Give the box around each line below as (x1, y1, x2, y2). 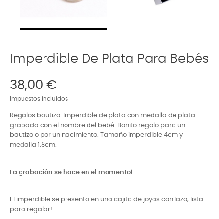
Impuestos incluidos (10, 96, 68, 102)
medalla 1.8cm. (10, 141, 57, 148)
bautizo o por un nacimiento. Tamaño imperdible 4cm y (10, 131, 183, 138)
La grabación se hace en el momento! (10, 169, 133, 175)
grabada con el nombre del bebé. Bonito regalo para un (10, 122, 185, 129)
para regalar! (10, 206, 52, 213)
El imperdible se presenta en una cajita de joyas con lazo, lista (10, 196, 203, 203)
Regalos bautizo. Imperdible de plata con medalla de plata (10, 112, 195, 119)
